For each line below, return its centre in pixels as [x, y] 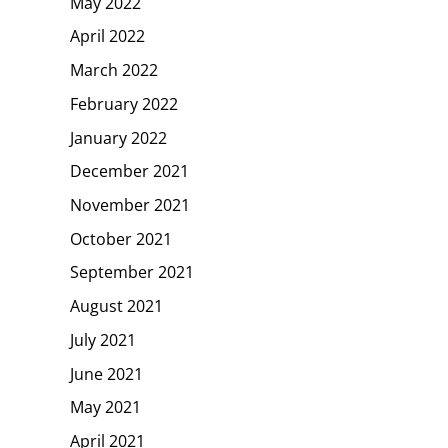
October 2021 [121, 238]
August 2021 [116, 305]
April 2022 [107, 36]
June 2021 [106, 373]
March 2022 [114, 69]
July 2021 [103, 339]
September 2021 [132, 272]
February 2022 [124, 103]
